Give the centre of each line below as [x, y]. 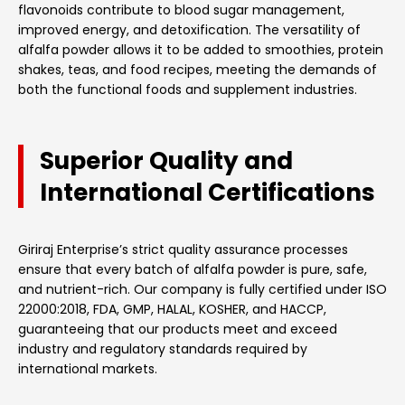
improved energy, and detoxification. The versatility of [189, 30]
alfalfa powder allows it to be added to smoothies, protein [201, 50]
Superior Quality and [166, 161]
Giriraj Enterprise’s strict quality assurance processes [183, 250]
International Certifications [207, 193]
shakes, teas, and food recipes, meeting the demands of [198, 70]
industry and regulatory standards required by [163, 349]
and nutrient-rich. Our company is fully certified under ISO [202, 290]
